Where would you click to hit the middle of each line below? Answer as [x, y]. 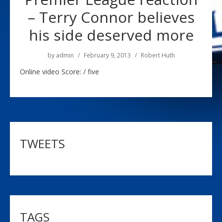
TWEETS [42, 143]
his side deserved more [111, 35]
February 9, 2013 [107, 55]
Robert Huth [158, 55]
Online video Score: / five [59, 72]
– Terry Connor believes [111, 17]
